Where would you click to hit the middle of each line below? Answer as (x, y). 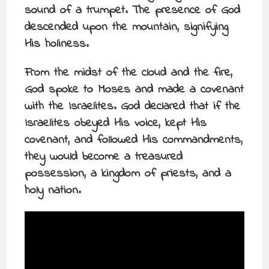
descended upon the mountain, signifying (127, 27)
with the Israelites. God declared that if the (133, 107)
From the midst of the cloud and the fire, (129, 73)
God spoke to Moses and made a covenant (134, 90)
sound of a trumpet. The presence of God (133, 11)
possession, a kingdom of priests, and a (128, 174)
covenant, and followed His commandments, (134, 140)
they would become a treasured (104, 157)
